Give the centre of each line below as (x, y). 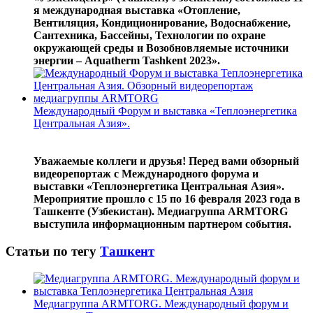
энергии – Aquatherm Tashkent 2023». (127, 61)
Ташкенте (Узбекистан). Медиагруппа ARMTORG (161, 212)
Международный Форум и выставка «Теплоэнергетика (165, 111)
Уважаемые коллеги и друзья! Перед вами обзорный (166, 161)
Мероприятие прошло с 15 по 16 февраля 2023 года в (167, 199)
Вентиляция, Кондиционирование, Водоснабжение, (162, 23)
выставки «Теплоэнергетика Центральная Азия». (159, 187)
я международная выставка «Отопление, (137, 10)
